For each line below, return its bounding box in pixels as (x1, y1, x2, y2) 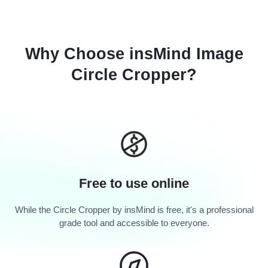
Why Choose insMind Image (25, 45, 243, 63)
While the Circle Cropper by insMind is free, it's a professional (14, 204, 254, 215)
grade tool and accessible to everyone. (59, 217, 209, 228)
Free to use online (79, 175, 189, 191)
